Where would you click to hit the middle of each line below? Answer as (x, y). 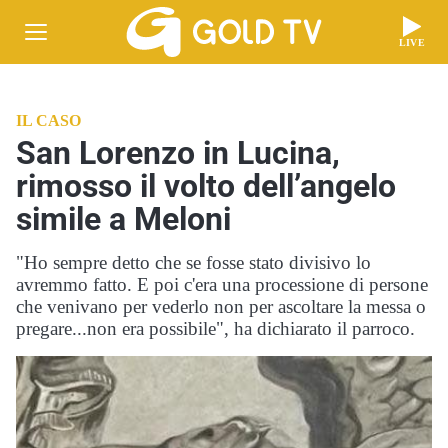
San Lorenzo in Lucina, (178, 153)
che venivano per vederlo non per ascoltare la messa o (221, 306)
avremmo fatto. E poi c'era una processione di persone (222, 284)
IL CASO (48, 120)
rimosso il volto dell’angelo (206, 186)
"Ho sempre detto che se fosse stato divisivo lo (193, 262)
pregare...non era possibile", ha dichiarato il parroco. (215, 328)
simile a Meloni (123, 219)
